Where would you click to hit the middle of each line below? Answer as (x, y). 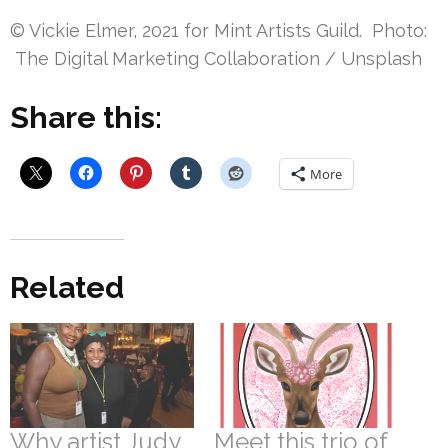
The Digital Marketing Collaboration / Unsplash (216, 58)
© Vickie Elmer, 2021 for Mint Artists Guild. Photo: (218, 30)
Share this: (86, 117)
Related (67, 287)
